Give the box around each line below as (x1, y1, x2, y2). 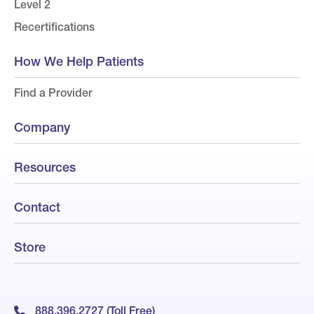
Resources (14, 158, 76, 175)
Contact (14, 198, 60, 215)
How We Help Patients (14, 53, 144, 69)
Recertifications (14, 20, 95, 34)
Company (14, 118, 70, 135)
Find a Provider (14, 86, 93, 100)
